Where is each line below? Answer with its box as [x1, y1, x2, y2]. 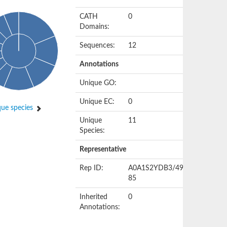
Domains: [80, 23, 110, 30]
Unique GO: [80, 80, 117, 87]
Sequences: [80, 42, 116, 49]
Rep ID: [80, 165, 104, 172]
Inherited [80, 194, 108, 201]
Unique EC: [80, 98, 115, 105]
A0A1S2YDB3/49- [128, 165, 186, 172]
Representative [80, 146, 127, 153]
